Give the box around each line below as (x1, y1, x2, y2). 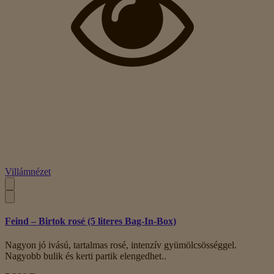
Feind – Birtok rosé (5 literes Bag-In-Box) (5, 215, 176, 226)
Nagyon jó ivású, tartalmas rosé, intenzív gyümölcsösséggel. (5, 240, 237, 251)
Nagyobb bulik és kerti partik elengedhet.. (5, 251, 166, 262)
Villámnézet (5, 166, 51, 177)
